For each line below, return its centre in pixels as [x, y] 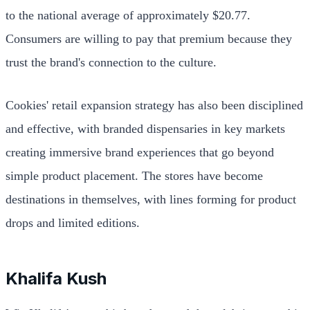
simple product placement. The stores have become [134, 175]
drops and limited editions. [73, 222]
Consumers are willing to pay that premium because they [149, 38]
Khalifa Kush [56, 278]
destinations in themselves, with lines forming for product [151, 199]
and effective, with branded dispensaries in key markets [145, 128]
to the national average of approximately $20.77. [128, 15]
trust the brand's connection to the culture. [111, 62]
